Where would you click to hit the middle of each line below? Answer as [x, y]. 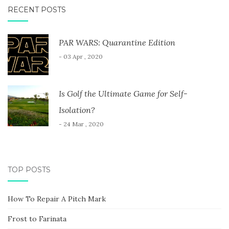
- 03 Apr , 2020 [81, 57]
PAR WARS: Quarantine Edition [117, 43]
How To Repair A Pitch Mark [57, 199]
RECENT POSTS [37, 10]
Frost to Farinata [37, 219]
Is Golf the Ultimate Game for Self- [123, 94]
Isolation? [77, 110]
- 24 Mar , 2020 [81, 124]
